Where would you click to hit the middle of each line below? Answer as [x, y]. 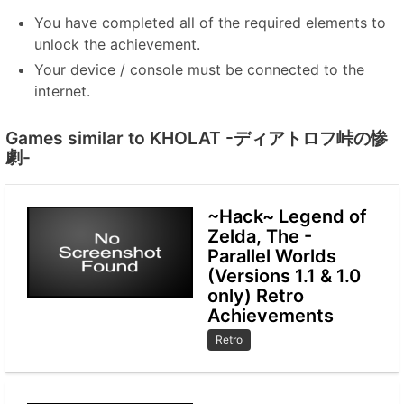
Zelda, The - [260, 236]
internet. [62, 91]
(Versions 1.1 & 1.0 [284, 276]
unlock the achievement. [117, 44]
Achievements [271, 316]
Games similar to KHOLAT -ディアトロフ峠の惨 [197, 138]
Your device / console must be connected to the [199, 69]
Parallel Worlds [272, 256]
